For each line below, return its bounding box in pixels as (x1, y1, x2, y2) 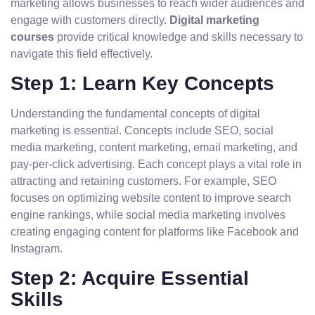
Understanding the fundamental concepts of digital (11, 108, 260, 120)
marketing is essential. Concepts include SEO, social (11, 124, 274, 136)
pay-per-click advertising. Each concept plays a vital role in (11, 158, 302, 170)
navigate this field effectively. (11, 48, 153, 60)
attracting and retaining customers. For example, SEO (11, 175, 276, 187)
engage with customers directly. (11, 14, 169, 26)
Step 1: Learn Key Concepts (11, 72, 274, 94)
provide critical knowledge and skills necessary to (54, 31, 303, 43)
